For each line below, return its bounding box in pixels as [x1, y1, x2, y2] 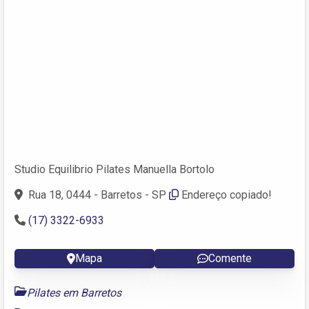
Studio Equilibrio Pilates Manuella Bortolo [14, 162, 215, 176]
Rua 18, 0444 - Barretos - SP [28, 188, 166, 201]
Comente [208, 251, 252, 265]
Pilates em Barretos [27, 286, 121, 299]
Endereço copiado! [181, 188, 272, 201]
